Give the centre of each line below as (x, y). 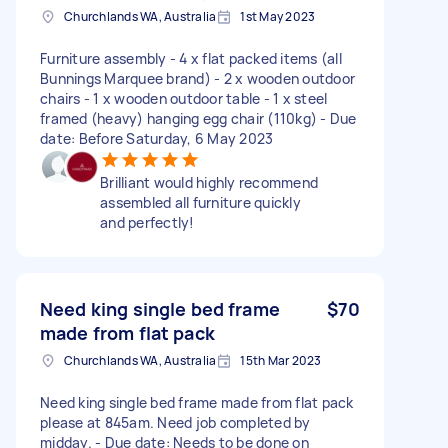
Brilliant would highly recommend (209, 182)
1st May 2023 (278, 16)
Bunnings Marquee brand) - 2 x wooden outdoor (197, 78)
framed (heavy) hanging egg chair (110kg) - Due (198, 118)
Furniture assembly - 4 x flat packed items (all (191, 58)
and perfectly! (147, 222)
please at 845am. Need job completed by (175, 422)
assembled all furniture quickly (200, 202)
